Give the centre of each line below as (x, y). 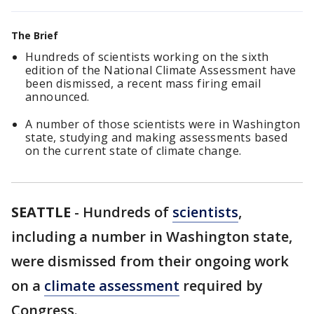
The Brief (35, 35)
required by (221, 286)
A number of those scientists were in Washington (163, 124)
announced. (57, 97)
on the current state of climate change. (134, 151)
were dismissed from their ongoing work (150, 261)
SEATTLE (41, 212)
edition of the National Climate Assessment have (161, 70)
